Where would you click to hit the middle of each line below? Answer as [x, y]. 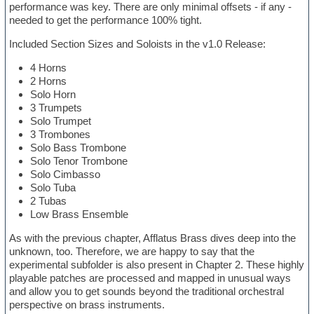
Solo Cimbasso [66, 175]
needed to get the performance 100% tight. [106, 20]
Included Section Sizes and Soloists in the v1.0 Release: [138, 44]
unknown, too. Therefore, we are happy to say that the [132, 252]
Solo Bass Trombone [78, 148]
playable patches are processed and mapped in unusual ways [150, 278]
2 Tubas [49, 201]
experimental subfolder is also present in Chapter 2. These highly [157, 265]
